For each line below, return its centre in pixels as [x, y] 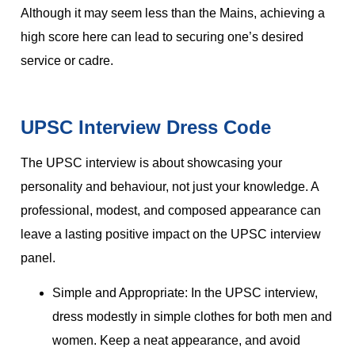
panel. [38, 258]
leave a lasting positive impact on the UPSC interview [171, 234]
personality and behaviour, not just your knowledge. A [170, 186]
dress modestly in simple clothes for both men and [192, 317]
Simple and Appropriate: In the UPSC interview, [185, 293]
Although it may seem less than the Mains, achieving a [173, 13]
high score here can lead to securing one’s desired [162, 37]
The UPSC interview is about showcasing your [151, 162]
